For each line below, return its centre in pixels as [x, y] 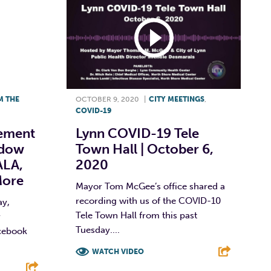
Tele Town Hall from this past [136, 215]
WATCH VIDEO [118, 251]
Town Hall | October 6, [144, 149]
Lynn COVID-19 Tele [137, 133]
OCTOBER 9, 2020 [107, 99]
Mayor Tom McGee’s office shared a [150, 186]
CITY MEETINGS [176, 99]
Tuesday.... [97, 230]
